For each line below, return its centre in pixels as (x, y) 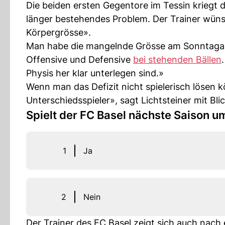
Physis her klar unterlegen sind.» (95, 73)
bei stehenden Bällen (177, 59)
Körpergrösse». (59, 32)
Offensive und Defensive (80, 59)
